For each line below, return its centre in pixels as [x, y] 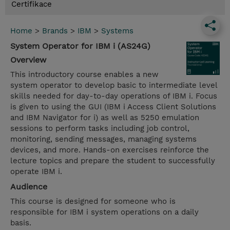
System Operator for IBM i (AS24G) [80, 46]
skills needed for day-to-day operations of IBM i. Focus [114, 96]
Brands [55, 31]
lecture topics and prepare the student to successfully [113, 161]
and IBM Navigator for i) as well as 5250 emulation [105, 118]
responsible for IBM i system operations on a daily [104, 212]
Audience [29, 187]
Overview [28, 60]
